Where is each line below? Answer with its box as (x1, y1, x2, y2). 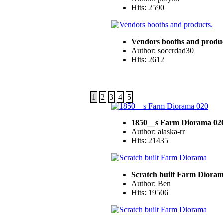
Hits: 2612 (131, 55, 164, 64)
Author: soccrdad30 (131, 46, 194, 55)
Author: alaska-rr (131, 127, 185, 136)
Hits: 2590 (131, 3, 164, 12)
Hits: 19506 (131, 188, 168, 197)
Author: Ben (131, 179, 171, 188)
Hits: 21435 (131, 136, 168, 145)
